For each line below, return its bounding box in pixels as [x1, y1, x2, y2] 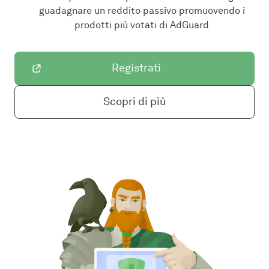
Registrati [112, 61, 161, 75]
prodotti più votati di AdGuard [74, 19, 209, 31]
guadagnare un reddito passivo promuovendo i [38, 4, 245, 16]
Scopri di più [103, 95, 166, 109]
